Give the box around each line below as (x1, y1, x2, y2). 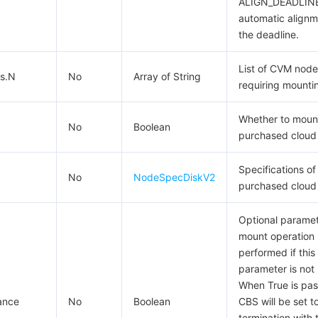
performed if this (238, 246, 315, 258)
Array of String (133, 70, 201, 82)
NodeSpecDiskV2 (133, 171, 215, 183)
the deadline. (238, 28, 299, 40)
